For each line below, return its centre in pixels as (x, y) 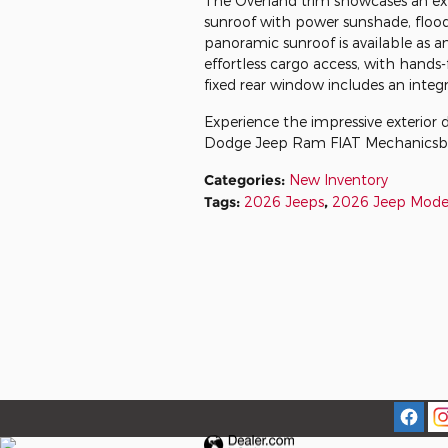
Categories (242, 180)
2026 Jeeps (284, 201)
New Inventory (338, 179)
